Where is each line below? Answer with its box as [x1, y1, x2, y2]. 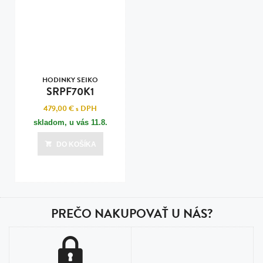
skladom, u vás [33, 118, 91, 127]
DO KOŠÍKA [56, 140, 96, 149]
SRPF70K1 [46, 83, 94, 99]
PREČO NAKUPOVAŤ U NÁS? [50, 204, 213, 223]
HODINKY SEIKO [42, 75, 98, 85]
